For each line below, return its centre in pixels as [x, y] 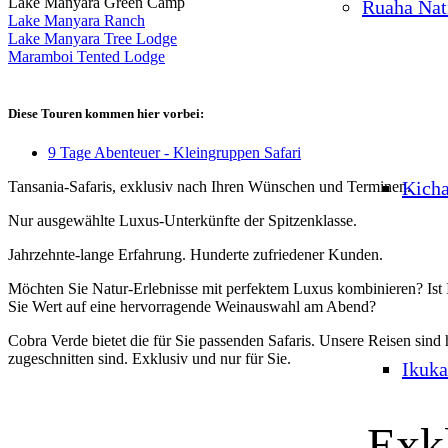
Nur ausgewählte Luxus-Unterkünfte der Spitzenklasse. [182, 220]
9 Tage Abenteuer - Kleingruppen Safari [174, 152]
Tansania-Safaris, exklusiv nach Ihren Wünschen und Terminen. [209, 186]
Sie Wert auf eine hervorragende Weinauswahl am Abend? [192, 306]
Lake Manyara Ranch [76, 20]
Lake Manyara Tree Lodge [92, 38]
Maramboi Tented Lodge [86, 56]
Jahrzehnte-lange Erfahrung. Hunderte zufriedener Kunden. [195, 254]
